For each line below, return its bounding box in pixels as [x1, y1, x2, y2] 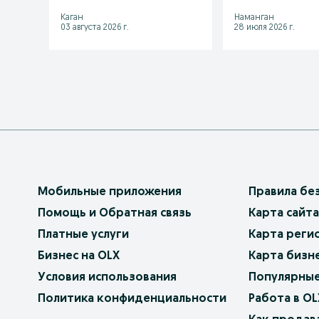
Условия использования [38, 271, 177, 283]
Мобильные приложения [38, 186, 182, 198]
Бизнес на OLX [38, 250, 120, 262]
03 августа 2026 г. [61, 23, 129, 32]
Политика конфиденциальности [38, 293, 226, 305]
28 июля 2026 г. [234, 23, 296, 32]
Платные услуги [38, 229, 129, 241]
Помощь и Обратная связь [38, 207, 192, 219]
